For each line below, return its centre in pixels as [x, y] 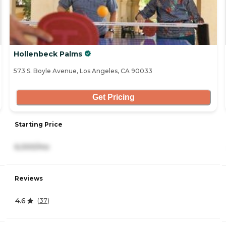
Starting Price [39, 124]
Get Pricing [113, 97]
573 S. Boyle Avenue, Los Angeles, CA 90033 [83, 71]
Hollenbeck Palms [48, 54]
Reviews [29, 178]
